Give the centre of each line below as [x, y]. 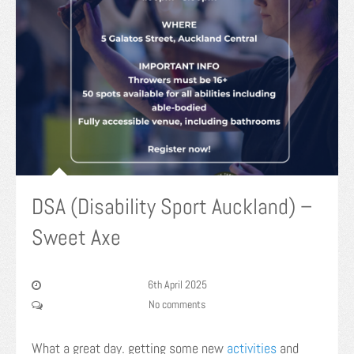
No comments [177, 304]
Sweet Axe [76, 237]
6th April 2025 [177, 284]
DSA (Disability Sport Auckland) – [172, 206]
